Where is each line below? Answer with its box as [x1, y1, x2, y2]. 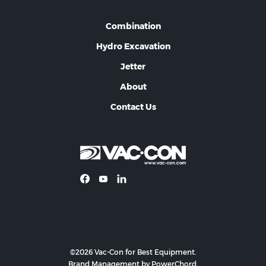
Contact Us [110, 101, 156, 112]
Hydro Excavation [96, 40, 170, 52]
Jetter [121, 61, 145, 72]
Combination [105, 20, 161, 31]
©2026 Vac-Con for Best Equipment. [69, 247, 197, 256]
